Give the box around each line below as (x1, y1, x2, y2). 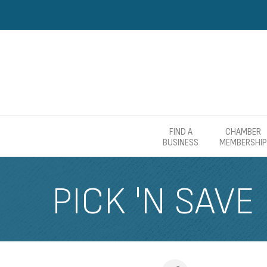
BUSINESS (163, 137, 198, 148)
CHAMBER (225, 126, 261, 138)
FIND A (169, 126, 193, 138)
